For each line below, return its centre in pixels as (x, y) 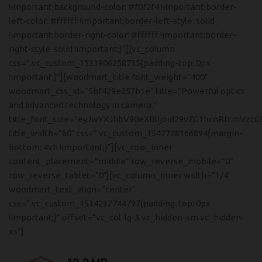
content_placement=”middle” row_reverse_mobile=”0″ (121, 161)
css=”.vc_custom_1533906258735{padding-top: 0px (110, 63)
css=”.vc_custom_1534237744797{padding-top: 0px (110, 203)
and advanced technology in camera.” (83, 105)
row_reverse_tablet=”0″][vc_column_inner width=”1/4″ (120, 175)
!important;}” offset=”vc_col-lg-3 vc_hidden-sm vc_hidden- (127, 217)
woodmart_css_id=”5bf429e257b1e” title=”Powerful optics (127, 91)
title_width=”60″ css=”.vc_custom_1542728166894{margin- (126, 133)
